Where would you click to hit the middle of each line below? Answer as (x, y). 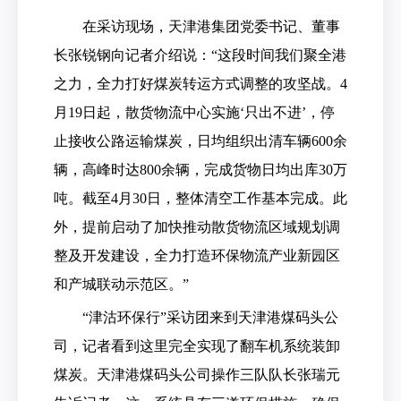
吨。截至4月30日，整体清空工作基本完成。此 (200, 198)
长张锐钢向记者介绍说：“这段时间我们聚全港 (200, 55)
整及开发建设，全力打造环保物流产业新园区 (197, 256)
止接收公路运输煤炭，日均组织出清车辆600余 (200, 141)
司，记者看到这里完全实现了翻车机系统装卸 (197, 346)
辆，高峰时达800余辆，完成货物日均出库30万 (200, 170)
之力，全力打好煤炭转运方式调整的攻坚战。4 (200, 84)
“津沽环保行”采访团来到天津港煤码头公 (210, 317)
